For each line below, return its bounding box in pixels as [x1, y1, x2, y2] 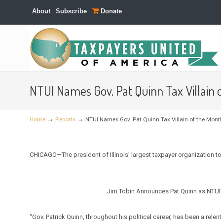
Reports [55, 116, 76, 123]
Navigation [20, 53, 53, 64]
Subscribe [56, 7, 87, 15]
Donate [99, 7, 122, 15]
